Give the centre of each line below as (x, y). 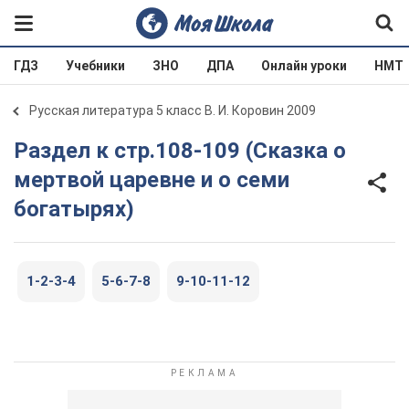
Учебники (95, 66)
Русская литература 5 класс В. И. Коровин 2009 (173, 110)
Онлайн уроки (304, 66)
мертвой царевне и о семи (152, 180)
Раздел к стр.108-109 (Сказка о (21, 151)
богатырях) (74, 209)
